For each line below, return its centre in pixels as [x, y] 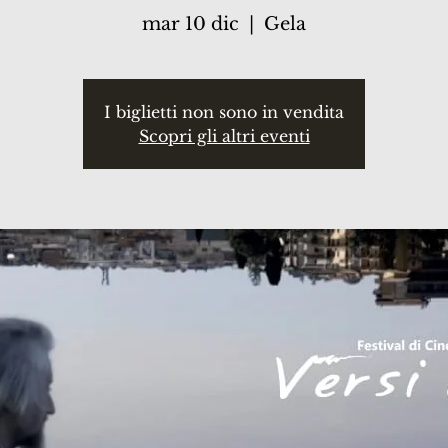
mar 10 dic [190, 24]
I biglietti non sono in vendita [224, 112]
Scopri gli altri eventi [224, 136]
